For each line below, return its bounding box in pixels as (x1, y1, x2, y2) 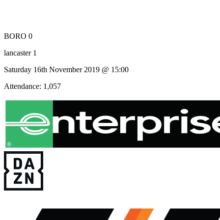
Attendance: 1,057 (4, 82, 61, 90)
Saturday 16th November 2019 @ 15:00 (4, 65, 129, 74)
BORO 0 (4, 31, 32, 40)
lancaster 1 (4, 48, 37, 57)
